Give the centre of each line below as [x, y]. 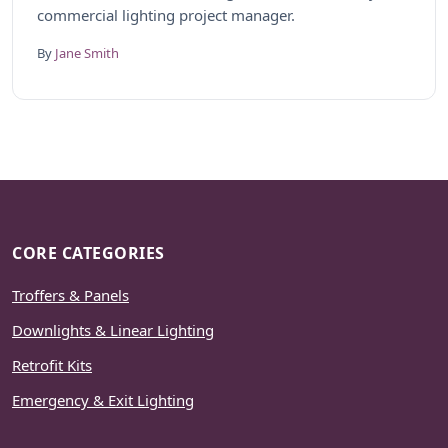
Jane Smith [87, 53]
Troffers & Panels [70, 295]
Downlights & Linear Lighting [113, 330]
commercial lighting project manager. [166, 15]
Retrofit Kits [52, 365]
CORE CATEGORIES [88, 253]
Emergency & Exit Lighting [103, 400]
